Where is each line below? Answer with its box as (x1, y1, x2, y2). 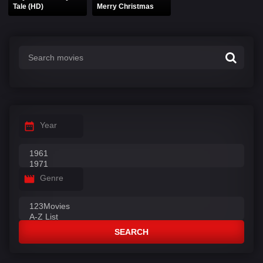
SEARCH (114, 227, 149, 237)
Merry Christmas (97, 2, 154, 11)
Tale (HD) (13, 2, 44, 11)
